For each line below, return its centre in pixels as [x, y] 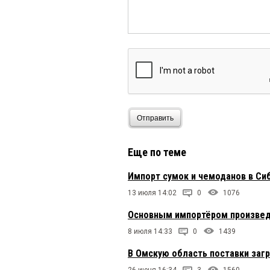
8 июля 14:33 [150, 232]
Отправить [155, 118]
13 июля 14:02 [152, 193]
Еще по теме [157, 152]
